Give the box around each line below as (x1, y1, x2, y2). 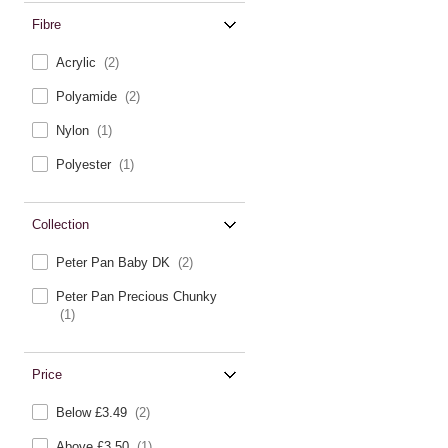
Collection (32, 217, 89, 232)
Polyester (56, 157, 115, 172)
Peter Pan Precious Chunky (56, 289, 217, 304)
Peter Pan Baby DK (56, 255, 174, 270)
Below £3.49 (56, 405, 131, 420)
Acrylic (56, 55, 100, 70)
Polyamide (56, 89, 121, 104)
